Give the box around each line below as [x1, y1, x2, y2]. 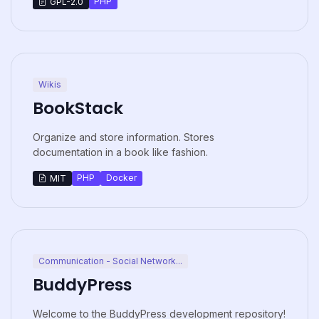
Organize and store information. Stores [33, 131, 214, 144]
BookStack [33, 96, 123, 120]
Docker [105, 172, 137, 184]
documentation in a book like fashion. [33, 146, 208, 159]
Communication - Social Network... [38, 256, 182, 267]
